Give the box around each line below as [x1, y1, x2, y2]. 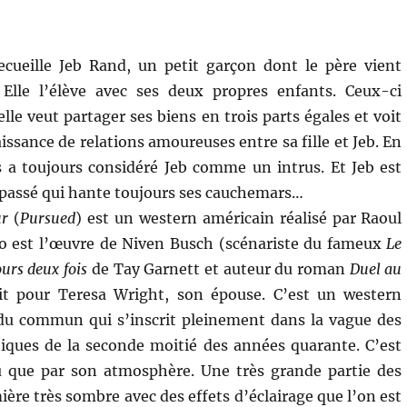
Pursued [19, 208, 75, 227]
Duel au [349, 259, 402, 278]
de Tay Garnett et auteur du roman [87, 259, 350, 278]
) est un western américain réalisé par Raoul [74, 208, 402, 227]
